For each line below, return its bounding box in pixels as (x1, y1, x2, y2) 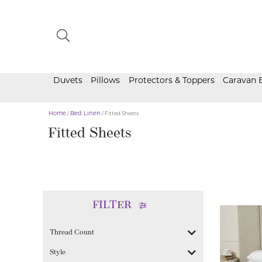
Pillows (91, 75, 120, 85)
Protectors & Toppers (128, 75, 215, 85)
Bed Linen (70, 110, 101, 117)
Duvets (53, 75, 82, 85)
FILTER (92, 200, 132, 212)
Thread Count (50, 229, 95, 237)
